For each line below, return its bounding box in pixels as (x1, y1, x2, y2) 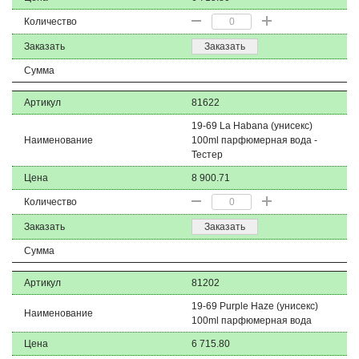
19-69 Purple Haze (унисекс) (192, 301, 318, 312)
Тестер (192, 149, 223, 160)
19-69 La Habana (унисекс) (192, 120, 313, 131)
